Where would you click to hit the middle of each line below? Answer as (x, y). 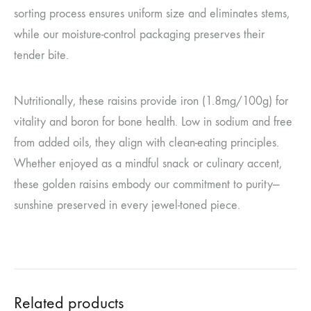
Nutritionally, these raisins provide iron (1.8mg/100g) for (151, 101)
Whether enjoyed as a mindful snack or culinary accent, (148, 163)
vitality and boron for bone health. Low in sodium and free (153, 121)
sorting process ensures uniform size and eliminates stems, (152, 13)
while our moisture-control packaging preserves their (139, 34)
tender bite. (41, 55)
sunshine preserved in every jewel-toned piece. (127, 205)
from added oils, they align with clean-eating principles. (146, 142)
